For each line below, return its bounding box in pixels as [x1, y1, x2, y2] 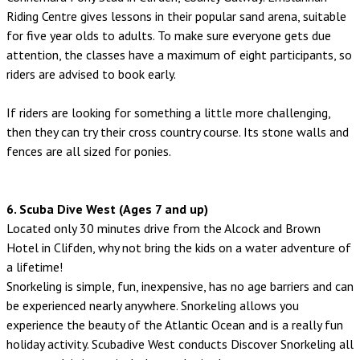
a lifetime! [6, 259, 63, 276]
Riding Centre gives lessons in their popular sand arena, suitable [6, 8, 346, 25]
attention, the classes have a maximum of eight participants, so [6, 47, 352, 63]
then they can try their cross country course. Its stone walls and [6, 124, 349, 141]
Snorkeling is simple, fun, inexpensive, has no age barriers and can [6, 278, 354, 295]
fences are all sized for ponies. [6, 143, 171, 160]
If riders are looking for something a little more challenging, [6, 104, 330, 121]
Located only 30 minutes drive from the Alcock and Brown [6, 220, 321, 237]
